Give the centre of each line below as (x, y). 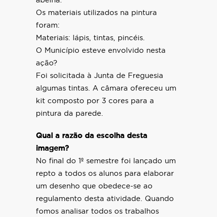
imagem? (52, 149)
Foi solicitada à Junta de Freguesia (100, 76)
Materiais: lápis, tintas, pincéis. (90, 38)
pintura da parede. (70, 114)
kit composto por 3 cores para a (95, 101)
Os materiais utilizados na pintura (96, 13)
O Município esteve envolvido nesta (101, 51)
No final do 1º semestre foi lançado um (106, 161)
